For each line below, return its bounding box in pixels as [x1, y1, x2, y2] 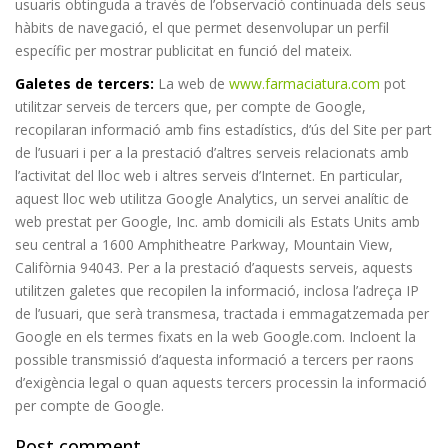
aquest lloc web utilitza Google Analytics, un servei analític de [15, 188, 409, 208]
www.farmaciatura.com [229, 73, 380, 93]
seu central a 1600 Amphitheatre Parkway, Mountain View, [15, 234, 393, 254]
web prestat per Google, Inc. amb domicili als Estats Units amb [15, 211, 420, 231]
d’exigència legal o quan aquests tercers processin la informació [15, 372, 427, 392]
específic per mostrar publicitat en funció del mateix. [15, 40, 352, 60]
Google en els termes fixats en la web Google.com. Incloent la [15, 326, 416, 346]
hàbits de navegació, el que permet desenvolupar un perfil [15, 17, 389, 37]
